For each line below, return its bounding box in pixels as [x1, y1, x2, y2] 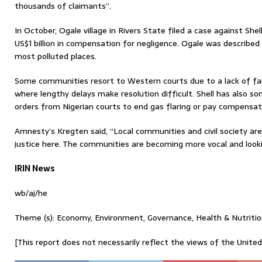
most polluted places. [15, 50, 96, 63]
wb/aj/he [15, 187, 47, 199]
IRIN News [15, 162, 55, 175]
